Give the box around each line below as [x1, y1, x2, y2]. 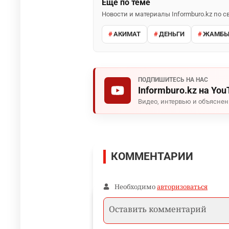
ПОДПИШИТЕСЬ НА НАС [138, 76, 208, 83]
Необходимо [114, 181, 157, 191]
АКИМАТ [113, 30, 141, 38]
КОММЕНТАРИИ [111, 150, 193, 163]
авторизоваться [157, 181, 208, 191]
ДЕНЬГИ [159, 30, 185, 38]
